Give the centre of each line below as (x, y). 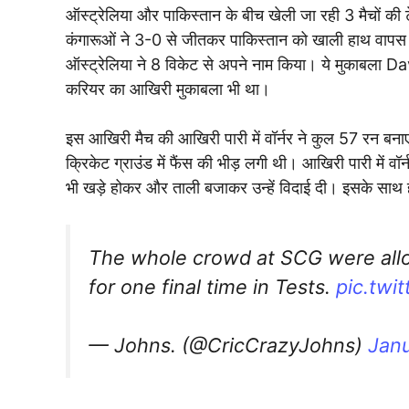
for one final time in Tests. (212, 286)
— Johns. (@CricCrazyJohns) (228, 346)
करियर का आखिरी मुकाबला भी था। (168, 89)
